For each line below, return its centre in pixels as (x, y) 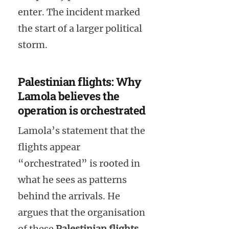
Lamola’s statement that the (82, 131)
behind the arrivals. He (69, 196)
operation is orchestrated (82, 110)
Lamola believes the (69, 96)
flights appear (49, 147)
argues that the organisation (82, 213)
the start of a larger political (80, 28)
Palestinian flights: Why (79, 81)
